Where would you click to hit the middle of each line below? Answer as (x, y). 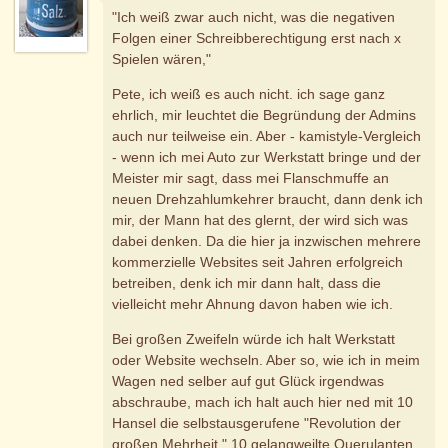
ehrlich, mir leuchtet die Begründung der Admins (264, 114)
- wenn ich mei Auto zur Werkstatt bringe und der (267, 156)
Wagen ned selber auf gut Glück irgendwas (248, 380)
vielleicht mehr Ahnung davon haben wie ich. (253, 303)
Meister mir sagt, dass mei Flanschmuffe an (251, 177)
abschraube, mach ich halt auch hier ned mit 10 (263, 401)
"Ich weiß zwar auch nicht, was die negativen (254, 16)
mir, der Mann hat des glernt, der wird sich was (260, 219)
